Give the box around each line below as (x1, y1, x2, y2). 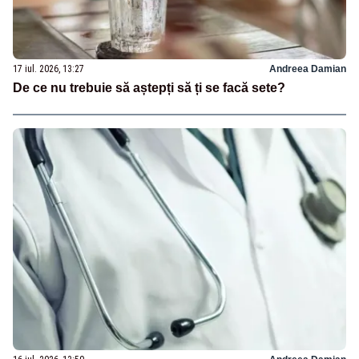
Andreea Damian (269, 63, 346, 75)
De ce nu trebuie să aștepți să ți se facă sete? (13, 81, 285, 95)
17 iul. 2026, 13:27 (13, 63, 84, 75)
